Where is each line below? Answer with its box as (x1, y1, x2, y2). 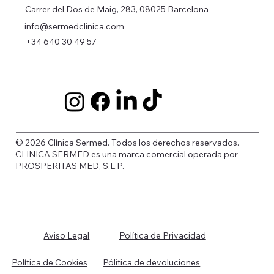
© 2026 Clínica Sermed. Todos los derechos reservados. (15, 137, 240, 149)
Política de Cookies (11, 257, 87, 268)
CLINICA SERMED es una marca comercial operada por (15, 149, 239, 160)
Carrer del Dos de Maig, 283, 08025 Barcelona (24, 4, 210, 15)
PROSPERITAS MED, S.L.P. (15, 160, 125, 172)
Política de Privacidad (119, 229, 206, 241)
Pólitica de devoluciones (103, 257, 201, 268)
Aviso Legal (43, 230, 90, 242)
